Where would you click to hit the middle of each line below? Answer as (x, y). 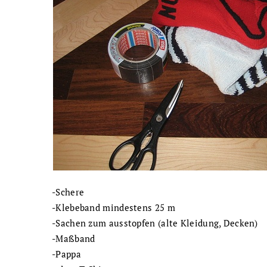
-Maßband (74, 238)
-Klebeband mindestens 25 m (114, 207)
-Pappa (66, 254)
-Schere (68, 192)
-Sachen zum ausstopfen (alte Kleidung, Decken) (155, 223)
